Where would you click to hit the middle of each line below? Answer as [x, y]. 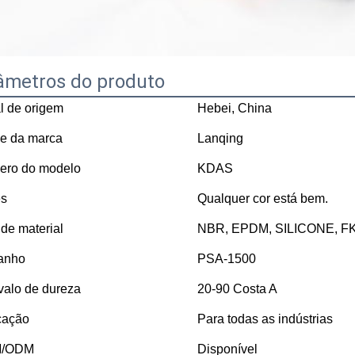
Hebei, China [235, 108]
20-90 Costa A [237, 289]
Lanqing [220, 138]
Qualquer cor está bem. [263, 198]
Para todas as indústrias [265, 319]
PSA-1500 [227, 259]
